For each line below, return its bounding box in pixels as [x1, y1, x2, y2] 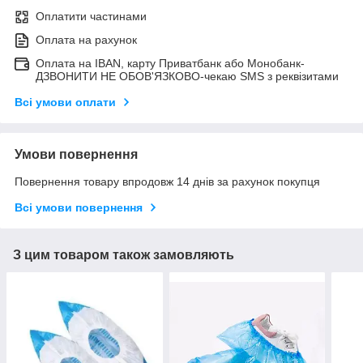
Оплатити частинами [36, 10, 147, 23]
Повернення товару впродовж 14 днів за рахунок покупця [15, 175, 320, 189]
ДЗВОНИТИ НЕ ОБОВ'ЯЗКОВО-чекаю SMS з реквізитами [36, 70, 339, 83]
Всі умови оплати [15, 96, 116, 109]
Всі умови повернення [15, 201, 143, 215]
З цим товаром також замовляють [13, 248, 234, 263]
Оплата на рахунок [36, 33, 137, 47]
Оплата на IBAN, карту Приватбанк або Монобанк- [36, 57, 305, 70]
